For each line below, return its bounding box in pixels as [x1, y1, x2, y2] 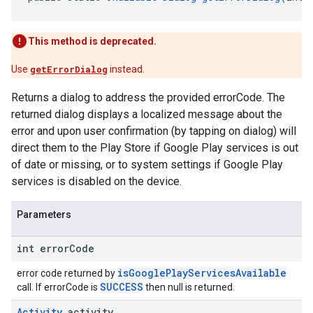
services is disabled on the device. [11, 175, 182, 188]
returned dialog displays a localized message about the [11, 108, 282, 121]
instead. [108, 64, 145, 75]
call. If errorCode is [17, 282, 100, 293]
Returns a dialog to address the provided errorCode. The [11, 91, 285, 104]
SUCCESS [100, 280, 143, 293]
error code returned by [17, 268, 117, 279]
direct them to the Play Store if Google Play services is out [11, 141, 298, 154]
